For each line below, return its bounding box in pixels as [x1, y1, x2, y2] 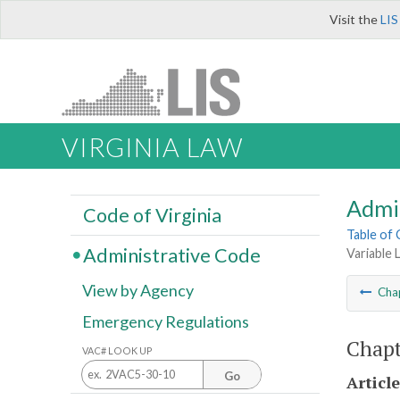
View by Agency [82, 280, 194, 301]
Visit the [329, 12, 380, 27]
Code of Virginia [82, 203, 221, 227]
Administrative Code [82, 243, 261, 267]
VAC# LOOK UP [82, 344, 153, 356]
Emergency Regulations [82, 312, 249, 332]
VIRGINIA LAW [62, 132, 243, 163]
